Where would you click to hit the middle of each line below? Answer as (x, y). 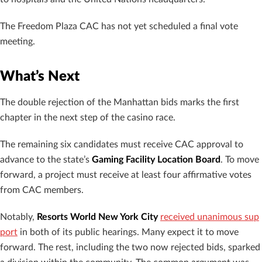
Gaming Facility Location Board (156, 160)
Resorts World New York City (97, 217)
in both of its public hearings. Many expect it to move (128, 232)
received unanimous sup (210, 217)
